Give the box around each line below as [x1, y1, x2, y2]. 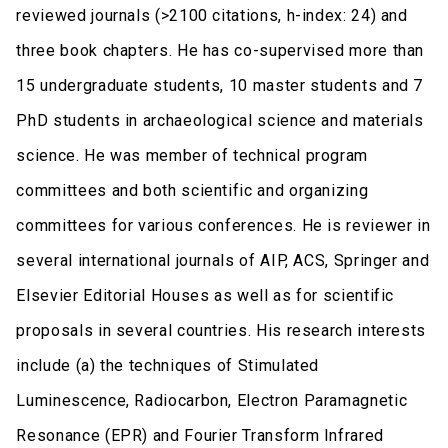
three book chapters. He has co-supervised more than [16, 40, 425, 60]
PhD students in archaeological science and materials [16, 110, 424, 130]
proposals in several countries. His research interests [16, 320, 427, 340]
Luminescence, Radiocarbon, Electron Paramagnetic [16, 390, 408, 410]
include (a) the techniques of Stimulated [16, 355, 320, 375]
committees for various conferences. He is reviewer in [16, 215, 431, 235]
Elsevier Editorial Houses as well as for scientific [16, 285, 395, 305]
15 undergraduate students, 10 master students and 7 [16, 75, 424, 95]
